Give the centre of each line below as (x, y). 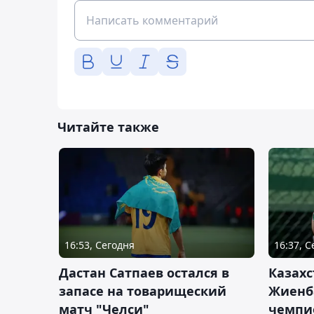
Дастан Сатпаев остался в (144, 273)
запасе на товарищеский (143, 291)
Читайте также (108, 127)
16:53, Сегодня (100, 245)
